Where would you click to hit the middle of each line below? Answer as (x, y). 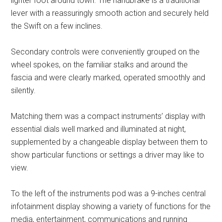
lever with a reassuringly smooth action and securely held (110, 13)
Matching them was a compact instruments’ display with (108, 116)
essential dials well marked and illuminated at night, (99, 129)
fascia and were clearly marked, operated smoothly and (108, 77)
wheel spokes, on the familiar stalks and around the (100, 64)
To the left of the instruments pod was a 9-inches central (109, 193)
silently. (24, 90)
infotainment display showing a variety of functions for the (111, 206)
